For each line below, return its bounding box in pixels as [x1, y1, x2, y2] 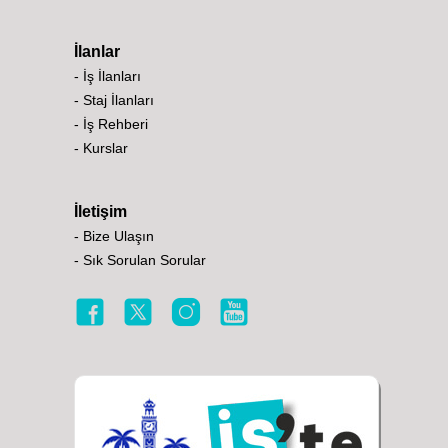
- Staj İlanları [74, 92, 154, 108]
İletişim [74, 203, 127, 220]
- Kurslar [74, 140, 128, 156]
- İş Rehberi [74, 116, 148, 132]
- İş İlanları [74, 68, 141, 84]
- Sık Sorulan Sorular [74, 252, 206, 268]
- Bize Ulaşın [74, 228, 154, 244]
